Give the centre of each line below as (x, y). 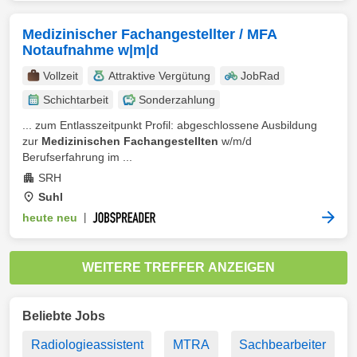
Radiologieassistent (87, 345)
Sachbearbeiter (283, 345)
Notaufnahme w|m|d (90, 50)
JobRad (260, 76)
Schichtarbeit (76, 100)
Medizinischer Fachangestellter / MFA (149, 34)
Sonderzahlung (177, 100)
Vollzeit (61, 76)
